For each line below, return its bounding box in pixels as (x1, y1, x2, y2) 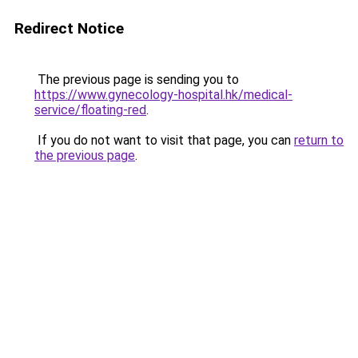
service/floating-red (34, 102, 146, 117)
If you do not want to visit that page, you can (34, 133, 294, 148)
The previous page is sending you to (34, 72, 239, 87)
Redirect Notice (14, 19, 124, 38)
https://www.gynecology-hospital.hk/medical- (34, 87, 292, 102)
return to (294, 133, 344, 148)
